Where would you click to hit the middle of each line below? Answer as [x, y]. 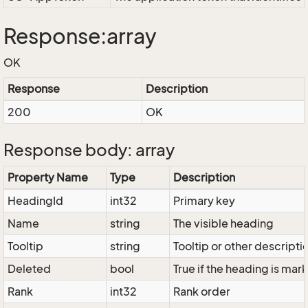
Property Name [48, 177]
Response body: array [89, 150]
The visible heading [223, 223]
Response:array [80, 36]
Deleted [29, 269]
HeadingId [35, 201]
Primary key [204, 201]
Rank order [202, 291]
